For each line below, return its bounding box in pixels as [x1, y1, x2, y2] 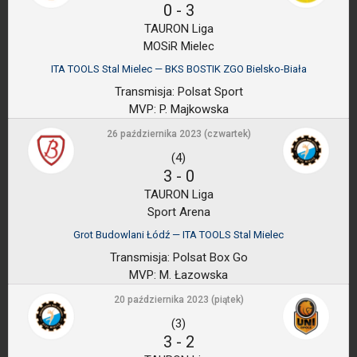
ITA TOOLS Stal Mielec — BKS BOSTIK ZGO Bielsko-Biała [50, 63, 307, 75]
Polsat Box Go [169, 250, 248, 265]
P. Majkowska [155, 102, 229, 116]
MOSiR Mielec [143, 39, 214, 53]
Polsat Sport [174, 84, 243, 99]
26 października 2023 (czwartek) [106, 128, 251, 139]
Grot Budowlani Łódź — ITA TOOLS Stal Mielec [73, 229, 284, 241]
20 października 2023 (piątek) [113, 294, 244, 305]
